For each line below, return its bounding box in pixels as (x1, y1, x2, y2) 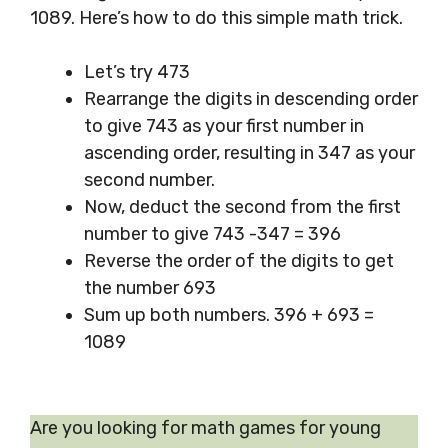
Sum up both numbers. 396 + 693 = (84, 304, 374, 327)
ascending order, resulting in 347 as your (84, 142, 415, 165)
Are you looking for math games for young (30, 417, 381, 440)
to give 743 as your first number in (84, 115, 364, 138)
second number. (84, 169, 215, 192)
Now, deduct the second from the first (84, 196, 401, 219)
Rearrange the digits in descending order (84, 88, 418, 111)
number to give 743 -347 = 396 (84, 223, 341, 246)
